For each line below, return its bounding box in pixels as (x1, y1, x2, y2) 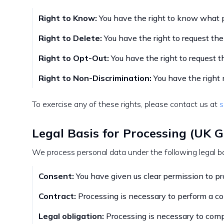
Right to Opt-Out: (38, 53, 109, 63)
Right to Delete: (38, 33, 102, 43)
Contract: (38, 191, 76, 201)
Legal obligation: (38, 211, 104, 221)
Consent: (38, 171, 74, 181)
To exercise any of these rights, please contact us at (32, 99, 217, 109)
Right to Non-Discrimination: (38, 73, 151, 83)
